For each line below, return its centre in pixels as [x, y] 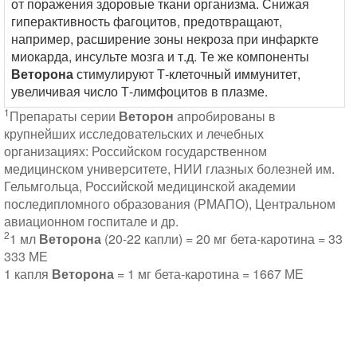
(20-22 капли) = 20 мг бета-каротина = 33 [222, 238]
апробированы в [225, 116]
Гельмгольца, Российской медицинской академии [150, 186]
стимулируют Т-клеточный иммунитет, [187, 73]
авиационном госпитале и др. [91, 221]
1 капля [28, 273]
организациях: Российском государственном [135, 151]
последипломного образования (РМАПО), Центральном [170, 203]
